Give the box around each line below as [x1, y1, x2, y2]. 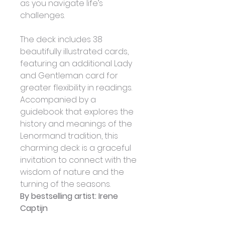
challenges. [20, 10, 67, 22]
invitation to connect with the [20, 154, 139, 166]
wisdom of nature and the [20, 166, 126, 178]
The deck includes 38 [20, 34, 104, 46]
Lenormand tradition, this [20, 130, 120, 142]
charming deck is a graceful [20, 142, 133, 154]
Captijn [20, 202, 48, 214]
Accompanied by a [20, 94, 98, 106]
